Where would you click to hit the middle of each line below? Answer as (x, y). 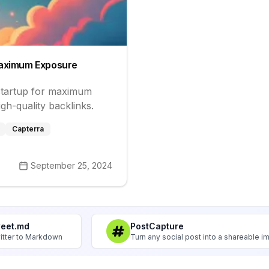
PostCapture (157, 226)
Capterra (28, 129)
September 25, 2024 (71, 165)
